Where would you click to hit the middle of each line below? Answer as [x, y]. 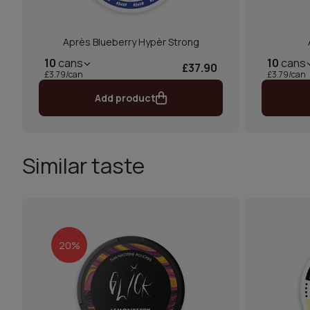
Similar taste [83, 165]
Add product [125, 98]
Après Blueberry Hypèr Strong [131, 42]
